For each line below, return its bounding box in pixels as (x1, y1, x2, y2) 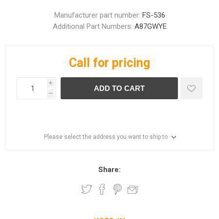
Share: (98, 165, 121, 174)
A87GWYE (134, 22, 167, 31)
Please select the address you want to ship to (44, 133, 168, 140)
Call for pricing (69, 56, 150, 70)
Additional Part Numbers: (52, 22, 132, 31)
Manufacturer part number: (54, 11, 140, 20)
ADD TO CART (94, 84, 145, 92)
